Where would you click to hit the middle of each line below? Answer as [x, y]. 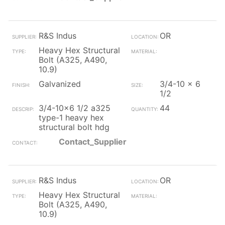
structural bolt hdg [74, 127]
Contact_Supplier [93, 142]
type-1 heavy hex [71, 118]
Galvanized [60, 84]
